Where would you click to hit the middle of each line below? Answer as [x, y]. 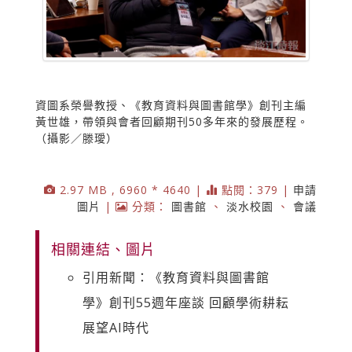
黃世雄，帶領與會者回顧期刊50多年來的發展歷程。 [172, 121]
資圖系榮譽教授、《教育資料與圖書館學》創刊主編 [171, 104]
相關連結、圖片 [103, 249]
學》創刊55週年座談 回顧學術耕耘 [186, 302]
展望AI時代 [116, 327]
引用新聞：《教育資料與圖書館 [176, 277]
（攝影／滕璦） [77, 137]
